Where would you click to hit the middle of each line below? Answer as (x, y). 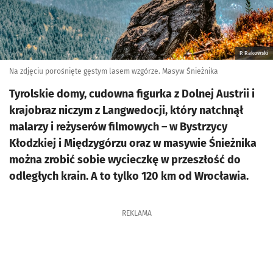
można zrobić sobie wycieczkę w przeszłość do (125, 160)
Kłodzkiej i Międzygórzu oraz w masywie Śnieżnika (133, 143)
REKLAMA (136, 213)
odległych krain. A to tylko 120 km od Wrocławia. (129, 176)
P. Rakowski (254, 53)
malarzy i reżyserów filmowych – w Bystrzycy (118, 127)
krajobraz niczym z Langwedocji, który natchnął (126, 110)
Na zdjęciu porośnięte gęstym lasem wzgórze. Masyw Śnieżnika (114, 71)
